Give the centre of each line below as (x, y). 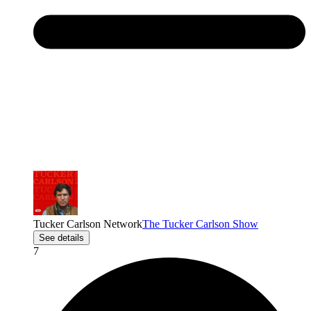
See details (61, 237)
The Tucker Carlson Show (200, 224)
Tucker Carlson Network (88, 224)
